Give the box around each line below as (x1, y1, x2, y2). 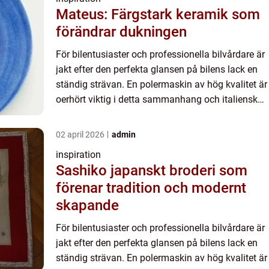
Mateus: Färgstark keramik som (56, 6, 260, 23)
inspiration (56, 149, 101, 160)
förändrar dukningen (56, 23, 187, 40)
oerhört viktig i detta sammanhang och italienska (56, 94, 263, 105)
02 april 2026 (56, 130, 106, 139)
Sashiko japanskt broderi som (56, 162, 110, 179)
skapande (56, 197, 119, 214)
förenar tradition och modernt (56, 180, 246, 196)
